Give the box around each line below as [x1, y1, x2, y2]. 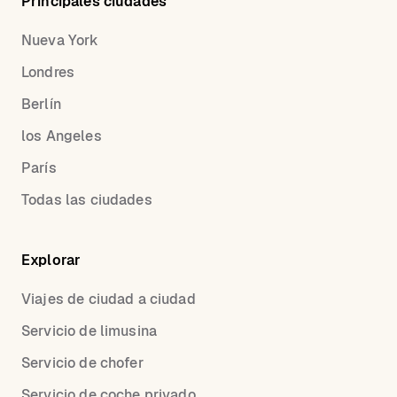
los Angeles [21, 126, 102, 145]
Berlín [21, 94, 61, 113]
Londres [21, 62, 75, 82]
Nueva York [21, 30, 99, 50]
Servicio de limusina [21, 321, 157, 340]
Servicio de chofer [21, 353, 144, 372]
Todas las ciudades [21, 190, 152, 209]
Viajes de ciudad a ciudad [21, 289, 196, 308]
